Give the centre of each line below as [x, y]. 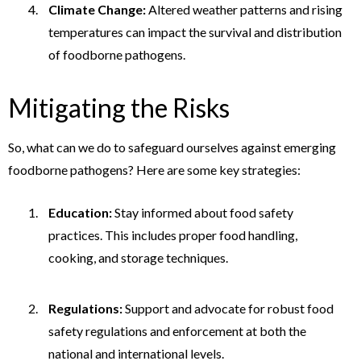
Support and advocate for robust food [228, 308]
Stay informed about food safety [203, 212]
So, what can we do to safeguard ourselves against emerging [172, 147]
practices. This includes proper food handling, [173, 234]
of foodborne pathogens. [117, 55]
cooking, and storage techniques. [138, 257]
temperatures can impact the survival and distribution [195, 32]
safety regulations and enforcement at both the [177, 330]
